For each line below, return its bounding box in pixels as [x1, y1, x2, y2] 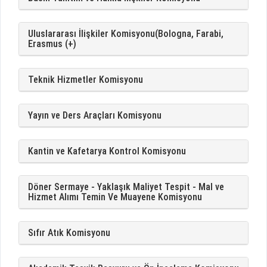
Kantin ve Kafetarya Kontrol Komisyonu [28, 145, 186, 157]
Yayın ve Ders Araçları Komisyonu [28, 110, 162, 121]
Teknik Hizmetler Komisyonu [28, 74, 143, 85]
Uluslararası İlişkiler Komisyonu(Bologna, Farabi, [28, 28, 223, 39]
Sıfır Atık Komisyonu [28, 227, 110, 238]
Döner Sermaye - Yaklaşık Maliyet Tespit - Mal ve [28, 181, 224, 193]
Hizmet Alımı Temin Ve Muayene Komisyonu [28, 191, 202, 203]
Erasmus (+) [28, 38, 76, 49]
